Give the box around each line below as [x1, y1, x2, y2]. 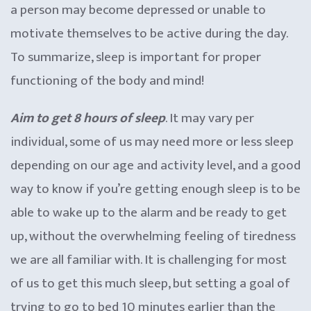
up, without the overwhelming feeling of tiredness [10, 225, 296, 247]
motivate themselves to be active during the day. [10, 22, 287, 44]
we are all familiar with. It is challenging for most [10, 249, 287, 271]
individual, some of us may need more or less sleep [10, 131, 294, 153]
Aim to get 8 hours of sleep [10, 107, 165, 129]
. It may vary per [165, 107, 254, 129]
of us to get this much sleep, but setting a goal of [10, 272, 290, 294]
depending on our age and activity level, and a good [10, 154, 301, 176]
